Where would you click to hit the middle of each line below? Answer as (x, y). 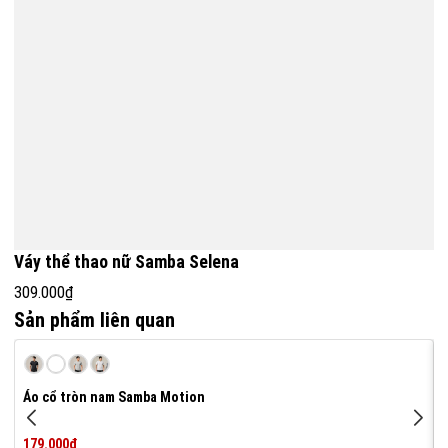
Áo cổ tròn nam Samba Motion (114, 397)
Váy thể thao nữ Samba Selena (126, 262)
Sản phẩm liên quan (94, 320)
